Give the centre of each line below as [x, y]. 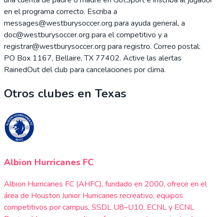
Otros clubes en [48, 94]
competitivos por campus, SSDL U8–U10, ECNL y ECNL [99, 207]
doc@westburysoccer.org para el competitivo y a [86, 35]
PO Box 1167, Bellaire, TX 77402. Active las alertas [93, 58]
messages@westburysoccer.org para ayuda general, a [94, 23]
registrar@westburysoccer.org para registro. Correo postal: [102, 46]
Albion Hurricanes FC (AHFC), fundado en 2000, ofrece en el [105, 184]
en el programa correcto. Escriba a [61, 11]
